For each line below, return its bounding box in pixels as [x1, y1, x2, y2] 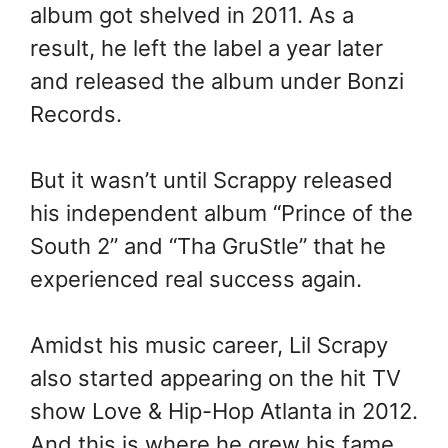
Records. [30, 101, 122, 128]
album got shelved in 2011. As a [30, 2, 354, 29]
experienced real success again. [30, 266, 362, 293]
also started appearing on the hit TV [30, 365, 401, 392]
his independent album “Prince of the [30, 200, 413, 227]
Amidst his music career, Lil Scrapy [30, 332, 388, 359]
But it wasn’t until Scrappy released [30, 167, 393, 194]
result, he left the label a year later [30, 35, 383, 62]
